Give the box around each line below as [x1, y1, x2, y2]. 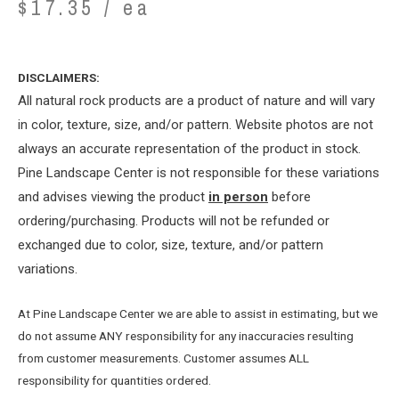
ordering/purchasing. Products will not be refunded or [18, 212, 330, 229]
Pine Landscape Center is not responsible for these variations [18, 164, 379, 181]
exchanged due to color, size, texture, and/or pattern [18, 236, 323, 253]
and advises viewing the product [18, 188, 208, 205]
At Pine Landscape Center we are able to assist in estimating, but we [18, 305, 378, 321]
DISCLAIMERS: [18, 69, 100, 85]
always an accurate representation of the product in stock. [18, 140, 361, 157]
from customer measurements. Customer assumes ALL [18, 350, 309, 365]
